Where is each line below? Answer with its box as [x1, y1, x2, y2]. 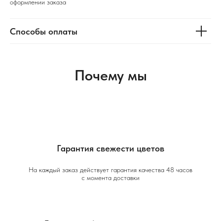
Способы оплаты [10, 26, 77, 37]
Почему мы [74, 66, 147, 84]
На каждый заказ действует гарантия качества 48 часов [29, 165, 192, 174]
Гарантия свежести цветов [57, 143, 164, 153]
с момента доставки [81, 173, 140, 182]
